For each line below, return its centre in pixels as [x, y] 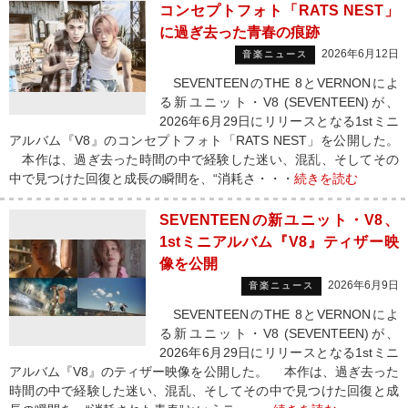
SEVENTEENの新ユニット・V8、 [279, 220]
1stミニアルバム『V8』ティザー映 [279, 242]
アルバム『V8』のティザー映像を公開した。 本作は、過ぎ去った [204, 372]
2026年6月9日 [363, 285]
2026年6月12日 [360, 54]
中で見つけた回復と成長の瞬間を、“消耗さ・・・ [152, 178]
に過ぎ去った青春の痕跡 [240, 32]
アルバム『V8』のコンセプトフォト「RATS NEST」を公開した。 [204, 140]
